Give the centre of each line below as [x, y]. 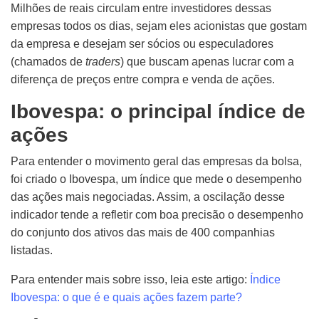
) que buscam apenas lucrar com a [207, 62]
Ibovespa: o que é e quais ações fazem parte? [126, 297]
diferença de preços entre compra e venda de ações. [143, 79]
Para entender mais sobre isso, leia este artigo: [130, 279]
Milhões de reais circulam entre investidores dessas [141, 8]
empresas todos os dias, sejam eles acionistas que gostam [159, 26]
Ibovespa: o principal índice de [158, 111]
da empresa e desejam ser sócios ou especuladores [142, 44]
